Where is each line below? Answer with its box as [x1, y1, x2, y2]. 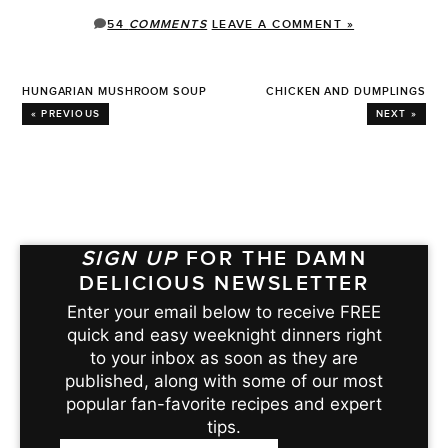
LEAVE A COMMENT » [211, 16, 355, 32]
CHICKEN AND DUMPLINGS [266, 84, 426, 98]
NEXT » [375, 107, 417, 120]
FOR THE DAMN [178, 245, 368, 271]
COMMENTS [128, 16, 208, 32]
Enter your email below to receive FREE [67, 301, 381, 322]
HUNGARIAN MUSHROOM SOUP [22, 84, 207, 98]
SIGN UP [80, 245, 179, 271]
